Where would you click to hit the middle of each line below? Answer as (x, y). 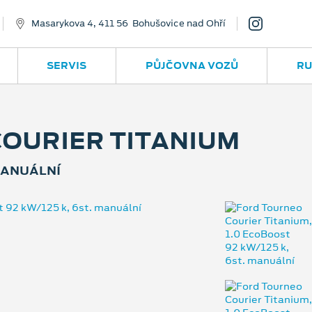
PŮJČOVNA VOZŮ (192, 65)
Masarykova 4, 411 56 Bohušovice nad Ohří (128, 23)
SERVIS (67, 65)
